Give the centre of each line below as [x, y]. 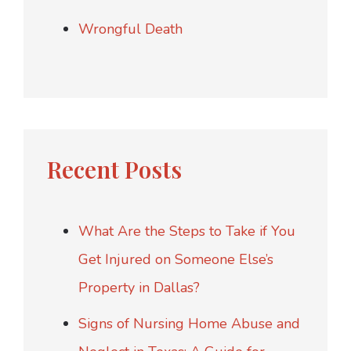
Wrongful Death [130, 29]
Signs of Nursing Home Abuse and [189, 323]
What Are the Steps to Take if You [187, 231]
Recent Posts [114, 169]
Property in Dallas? [139, 287]
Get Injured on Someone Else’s [176, 259]
